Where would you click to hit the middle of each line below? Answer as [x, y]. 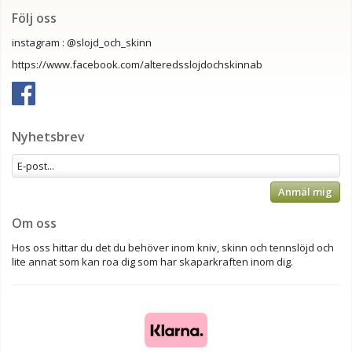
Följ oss [36, 18]
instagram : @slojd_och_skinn [82, 43]
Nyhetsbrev [48, 137]
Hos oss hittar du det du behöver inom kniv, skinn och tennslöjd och [173, 248]
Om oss [34, 224]
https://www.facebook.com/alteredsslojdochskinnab [137, 65]
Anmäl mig [305, 192]
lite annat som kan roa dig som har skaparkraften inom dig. [152, 262]
